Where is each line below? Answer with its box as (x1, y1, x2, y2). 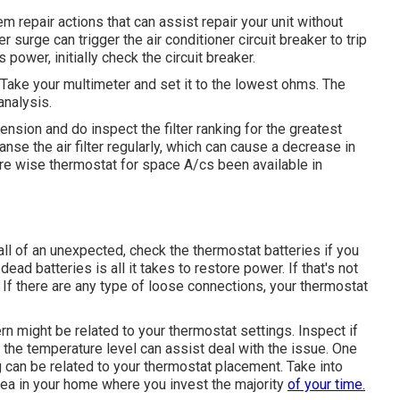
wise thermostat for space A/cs (15, 155, 214, 173)
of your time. (287, 375, 365, 393)
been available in (214, 155, 322, 173)
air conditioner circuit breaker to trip (146, 30, 367, 48)
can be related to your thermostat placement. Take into (2, 357, 343, 375)
